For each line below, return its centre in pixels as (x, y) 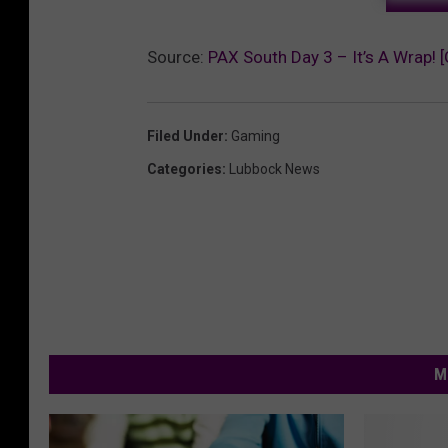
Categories (184, 169)
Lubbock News (274, 169)
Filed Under (185, 136)
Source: (177, 57)
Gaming (255, 136)
